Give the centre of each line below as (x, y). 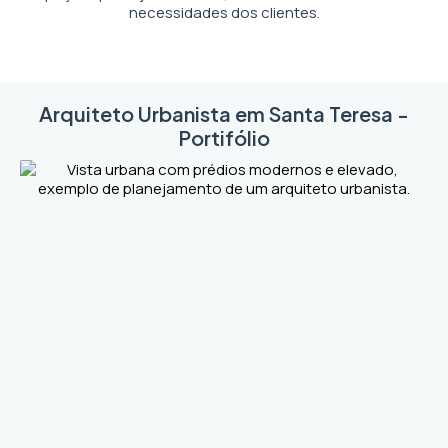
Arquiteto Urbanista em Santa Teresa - (224, 113)
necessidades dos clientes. (224, 12)
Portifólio (224, 137)
